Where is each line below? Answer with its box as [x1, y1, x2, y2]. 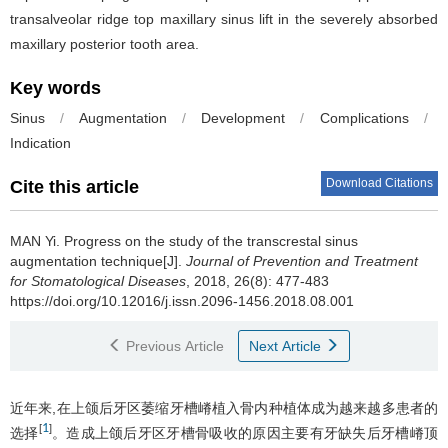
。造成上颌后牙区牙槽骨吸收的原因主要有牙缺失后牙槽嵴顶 [51, 424, 439, 441]
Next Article [249, 337, 325, 354]
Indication [10, 134, 71, 151]
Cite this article [10, 176, 139, 197]
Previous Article [126, 337, 224, 354]
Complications [319, 109, 409, 126]
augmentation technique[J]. [10, 252, 186, 269]
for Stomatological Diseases [10, 272, 186, 289]
